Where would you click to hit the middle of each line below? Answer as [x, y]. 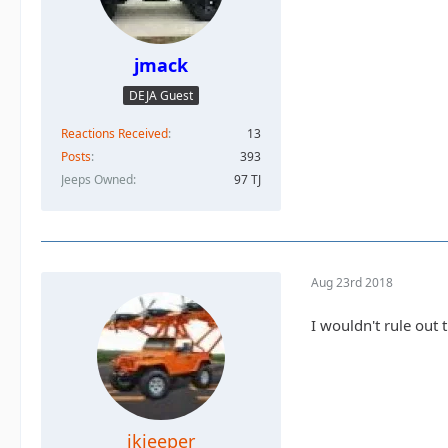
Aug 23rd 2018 [352, 283]
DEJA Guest [161, 95]
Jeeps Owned [97, 179]
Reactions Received [114, 133]
